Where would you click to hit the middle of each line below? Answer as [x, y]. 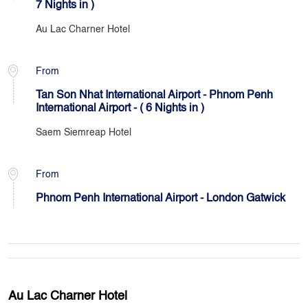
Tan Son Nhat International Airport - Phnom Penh [154, 96]
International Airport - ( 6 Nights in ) [120, 109]
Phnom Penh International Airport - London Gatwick [161, 199]
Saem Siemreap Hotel [84, 133]
